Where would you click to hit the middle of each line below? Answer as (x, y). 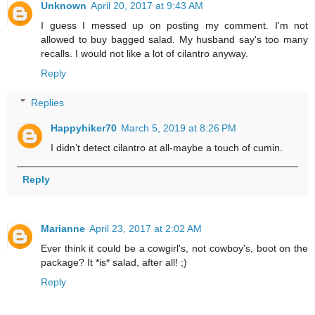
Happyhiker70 (84, 128)
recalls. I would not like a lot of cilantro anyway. (144, 54)
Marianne (63, 228)
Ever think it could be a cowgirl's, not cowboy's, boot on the (174, 248)
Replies (48, 102)
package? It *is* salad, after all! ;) (114, 262)
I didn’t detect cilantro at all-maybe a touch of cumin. (167, 147)
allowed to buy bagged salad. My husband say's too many (174, 40)
